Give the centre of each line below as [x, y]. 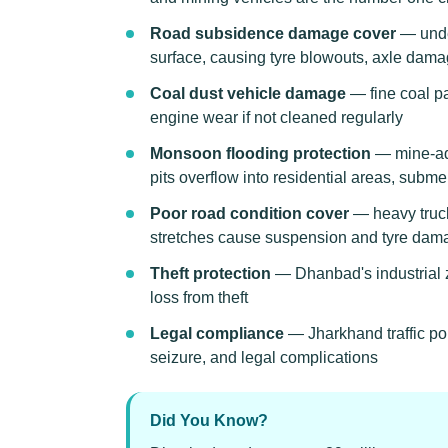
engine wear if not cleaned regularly [276, 117]
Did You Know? [209, 420]
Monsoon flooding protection [260, 153]
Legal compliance [217, 333]
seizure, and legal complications [264, 357]
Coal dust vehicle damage [248, 93]
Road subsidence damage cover [273, 33]
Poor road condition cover [249, 213]
